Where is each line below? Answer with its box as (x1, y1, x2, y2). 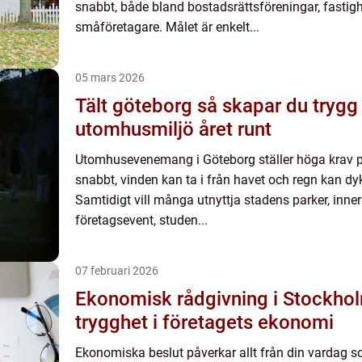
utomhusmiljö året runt (75, 118, 271, 141)
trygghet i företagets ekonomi (75, 311, 334, 334)
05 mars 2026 (75, 71, 145, 84)
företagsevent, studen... (75, 213, 208, 228)
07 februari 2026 (75, 264, 158, 277)
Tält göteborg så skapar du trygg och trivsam (75, 95, 197, 117)
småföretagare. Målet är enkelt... (75, 19, 259, 35)
